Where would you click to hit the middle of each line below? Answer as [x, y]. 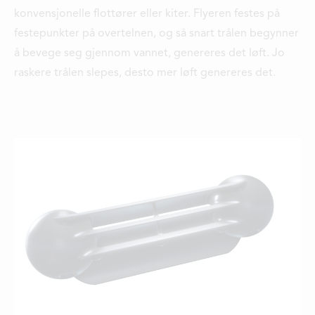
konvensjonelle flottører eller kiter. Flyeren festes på [147, 14]
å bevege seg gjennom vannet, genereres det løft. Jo [149, 53]
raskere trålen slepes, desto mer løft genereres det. [145, 73]
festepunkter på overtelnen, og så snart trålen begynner [156, 34]
